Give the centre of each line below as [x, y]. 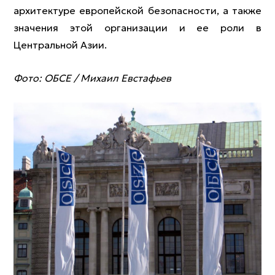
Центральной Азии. [60, 45]
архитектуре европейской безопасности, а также [137, 10]
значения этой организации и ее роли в [137, 28]
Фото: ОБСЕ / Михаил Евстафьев [92, 78]
